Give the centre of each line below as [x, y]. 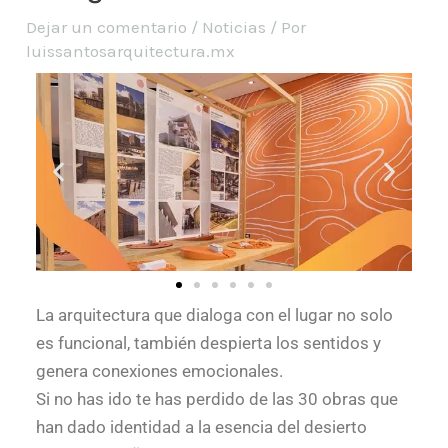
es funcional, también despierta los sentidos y [209, 343]
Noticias [234, 27]
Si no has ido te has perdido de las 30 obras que [217, 399]
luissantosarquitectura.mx [131, 51]
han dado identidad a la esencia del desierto [202, 427]
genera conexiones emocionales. [160, 371]
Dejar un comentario [107, 27]
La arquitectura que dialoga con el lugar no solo [215, 315]
